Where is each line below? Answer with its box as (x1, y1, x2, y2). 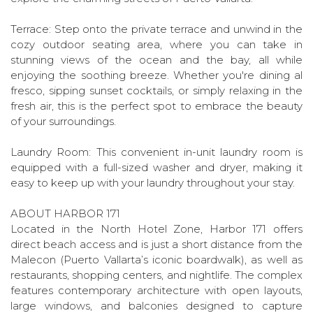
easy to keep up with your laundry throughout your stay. (10, 176, 295, 189)
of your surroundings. (10, 115, 116, 128)
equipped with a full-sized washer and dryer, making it (10, 161, 303, 174)
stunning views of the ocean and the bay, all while (10, 53, 303, 66)
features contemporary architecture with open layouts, (10, 284, 303, 297)
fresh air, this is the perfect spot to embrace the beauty (10, 99, 303, 112)
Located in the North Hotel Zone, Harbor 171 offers (10, 222, 303, 235)
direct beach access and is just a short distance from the (10, 238, 303, 251)
